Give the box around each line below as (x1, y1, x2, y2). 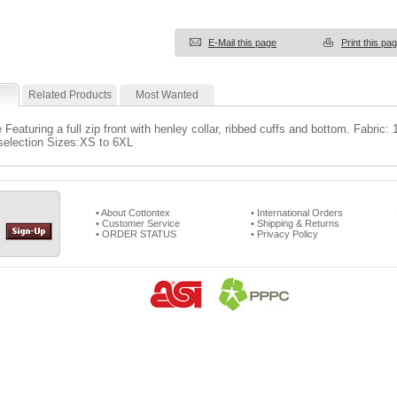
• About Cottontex (96, 207, 170, 218)
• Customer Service (96, 218, 180, 229)
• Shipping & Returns (251, 218, 339, 229)
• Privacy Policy (251, 229, 318, 239)
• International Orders (251, 207, 343, 218)
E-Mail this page (208, 37, 276, 48)
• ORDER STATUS (96, 229, 176, 239)
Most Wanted (136, 89, 198, 101)
